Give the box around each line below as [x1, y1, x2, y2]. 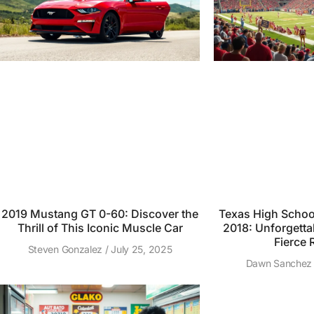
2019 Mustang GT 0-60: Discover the [1, 207, 198, 221]
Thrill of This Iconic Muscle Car [17, 221, 183, 235]
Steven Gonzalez [27, 243, 105, 255]
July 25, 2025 [108, 243, 172, 255]
